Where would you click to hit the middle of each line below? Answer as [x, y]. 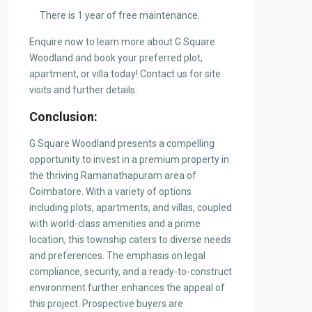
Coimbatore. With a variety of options [110, 192]
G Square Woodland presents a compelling [122, 144]
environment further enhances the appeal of [127, 288]
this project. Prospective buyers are [106, 304]
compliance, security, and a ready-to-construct [131, 272]
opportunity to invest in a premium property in [129, 160]
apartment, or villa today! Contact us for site [125, 74]
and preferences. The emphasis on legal [117, 256]
